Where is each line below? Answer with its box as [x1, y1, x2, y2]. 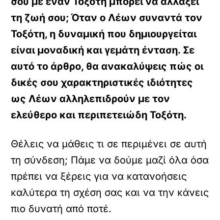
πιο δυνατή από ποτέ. [11, 203, 112, 215]
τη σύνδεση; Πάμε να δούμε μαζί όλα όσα [11, 154, 209, 166]
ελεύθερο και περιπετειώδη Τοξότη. [11, 109, 187, 121]
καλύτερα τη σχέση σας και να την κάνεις [11, 187, 209, 198]
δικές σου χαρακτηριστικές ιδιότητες [11, 77, 193, 88]
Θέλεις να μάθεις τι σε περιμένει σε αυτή [11, 138, 207, 150]
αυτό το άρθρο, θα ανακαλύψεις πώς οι [11, 60, 204, 72]
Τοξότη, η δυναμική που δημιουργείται [11, 28, 197, 40]
